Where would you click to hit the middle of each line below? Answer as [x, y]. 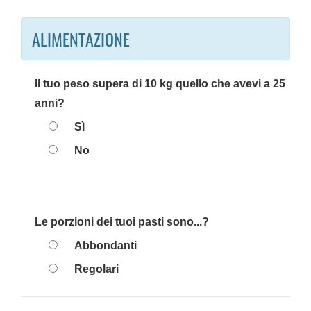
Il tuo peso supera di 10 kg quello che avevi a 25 [160, 84]
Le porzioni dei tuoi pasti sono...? [122, 222]
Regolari [96, 269]
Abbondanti [106, 245]
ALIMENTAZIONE [81, 39]
